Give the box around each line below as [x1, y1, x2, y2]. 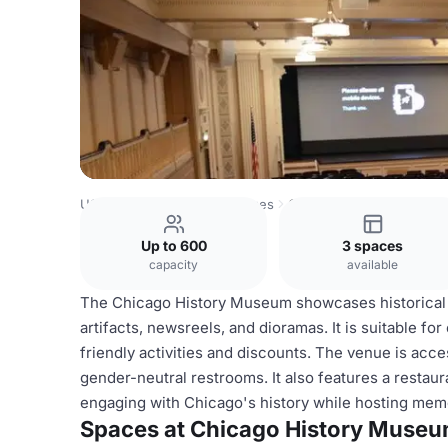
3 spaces [342, 237, 403, 254]
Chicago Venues [172, 196, 274, 212]
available [347, 257, 398, 272]
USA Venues [80, 196, 158, 212]
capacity [149, 257, 198, 272]
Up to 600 [140, 237, 207, 254]
